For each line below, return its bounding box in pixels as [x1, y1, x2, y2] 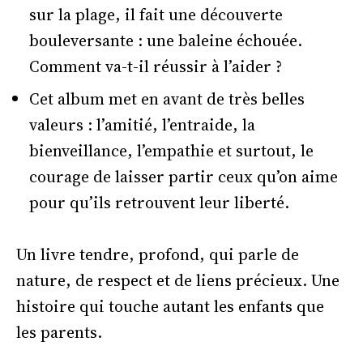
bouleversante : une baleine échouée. [29, 29, 302, 53]
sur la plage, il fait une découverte [29, 3, 283, 27]
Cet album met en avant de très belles [29, 88, 305, 111]
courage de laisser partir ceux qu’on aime [29, 165, 338, 189]
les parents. [16, 321, 102, 344]
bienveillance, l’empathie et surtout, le [29, 139, 314, 163]
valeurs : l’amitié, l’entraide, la [29, 113, 255, 137]
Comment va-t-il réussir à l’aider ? [29, 55, 282, 79]
